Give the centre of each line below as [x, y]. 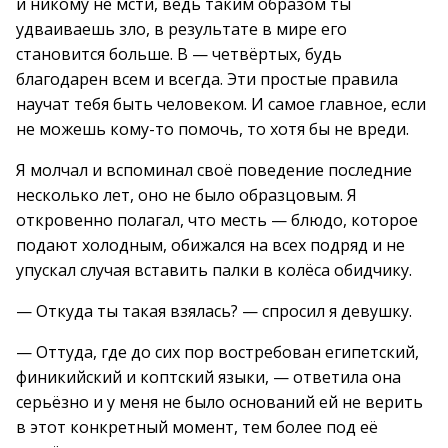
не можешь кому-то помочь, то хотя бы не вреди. [212, 129]
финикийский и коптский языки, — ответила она [208, 377]
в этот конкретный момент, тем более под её [197, 427]
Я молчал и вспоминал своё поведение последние [214, 170]
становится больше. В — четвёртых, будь [179, 54]
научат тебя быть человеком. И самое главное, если [221, 104]
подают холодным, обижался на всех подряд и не [210, 245]
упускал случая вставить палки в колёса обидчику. [214, 270]
